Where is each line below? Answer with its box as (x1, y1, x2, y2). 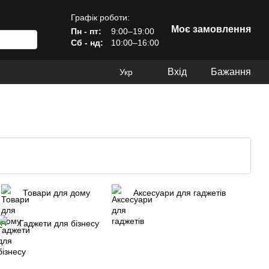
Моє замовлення (171, 24, 251, 34)
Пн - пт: (71, 26, 101, 36)
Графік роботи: (71, 12, 130, 22)
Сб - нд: (71, 37, 103, 47)
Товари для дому (23, 188, 90, 198)
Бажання (211, 67, 251, 77)
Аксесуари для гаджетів (133, 188, 226, 198)
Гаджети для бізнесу (19, 219, 99, 229)
